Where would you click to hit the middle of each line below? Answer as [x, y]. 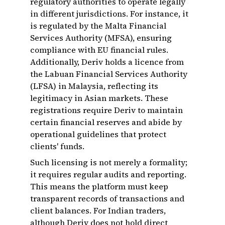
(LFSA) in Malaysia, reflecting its [94, 86]
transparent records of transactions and [107, 198]
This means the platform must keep [99, 186]
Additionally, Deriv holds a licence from [107, 62]
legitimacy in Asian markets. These [99, 98]
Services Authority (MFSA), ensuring [101, 38]
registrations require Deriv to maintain [106, 110]
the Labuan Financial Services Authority [109, 74]
